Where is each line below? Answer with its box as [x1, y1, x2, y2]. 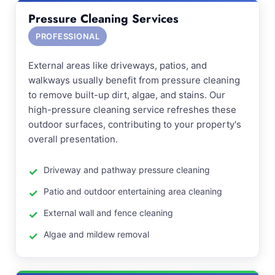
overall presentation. [28, 133, 118, 145]
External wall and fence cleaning [44, 207, 173, 218]
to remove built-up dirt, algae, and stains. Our [28, 89, 225, 101]
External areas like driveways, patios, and [28, 60, 207, 71]
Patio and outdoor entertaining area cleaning [44, 186, 222, 196]
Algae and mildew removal [44, 229, 149, 239]
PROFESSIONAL [36, 31, 99, 41]
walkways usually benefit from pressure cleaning [28, 74, 240, 86]
